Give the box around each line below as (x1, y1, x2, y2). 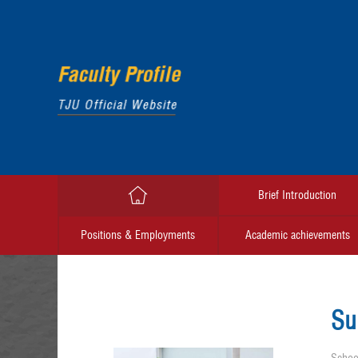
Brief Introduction (258, 188, 336, 202)
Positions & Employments (80, 228, 195, 242)
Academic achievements (245, 228, 350, 242)
